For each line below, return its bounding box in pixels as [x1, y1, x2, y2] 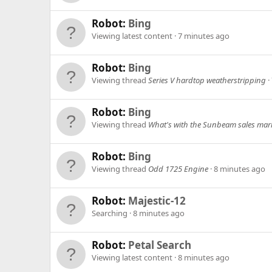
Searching [92, 208, 129, 219]
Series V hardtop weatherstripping [148, 75, 266, 86]
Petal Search [128, 238, 191, 253]
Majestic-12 [128, 194, 186, 208]
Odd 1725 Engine [148, 163, 208, 175]
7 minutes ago [178, 30, 229, 42]
